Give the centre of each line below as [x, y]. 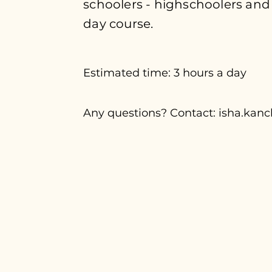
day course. [120, 24]
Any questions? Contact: [151, 113]
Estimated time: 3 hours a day [165, 73]
